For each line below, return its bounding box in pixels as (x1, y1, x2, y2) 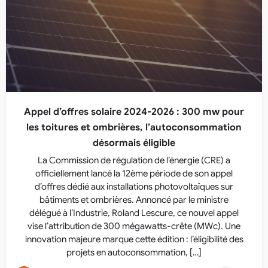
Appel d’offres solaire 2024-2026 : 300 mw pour (24, 106, 244, 118)
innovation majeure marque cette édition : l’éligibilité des (25, 234, 243, 245)
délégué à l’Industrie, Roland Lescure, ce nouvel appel (29, 208, 239, 218)
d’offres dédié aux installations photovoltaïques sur (35, 181, 233, 192)
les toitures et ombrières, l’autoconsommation (26, 121, 242, 133)
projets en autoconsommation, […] (66, 247, 202, 258)
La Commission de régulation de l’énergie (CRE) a (38, 155, 230, 166)
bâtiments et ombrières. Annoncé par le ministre (39, 194, 229, 205)
